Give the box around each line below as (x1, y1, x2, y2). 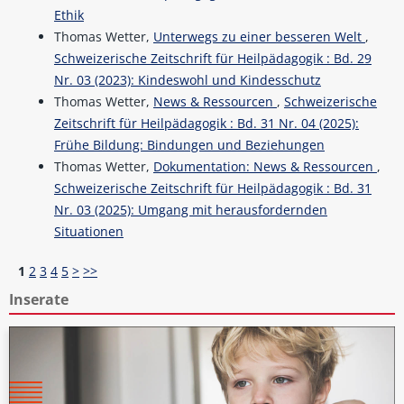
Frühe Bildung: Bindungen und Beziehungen (53, 136, 325, 154)
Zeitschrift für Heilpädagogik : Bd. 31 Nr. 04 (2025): (53, 115, 359, 133)
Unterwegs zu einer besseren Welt (152, 28, 365, 46)
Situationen (53, 223, 124, 241)
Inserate (8, 289, 69, 310)
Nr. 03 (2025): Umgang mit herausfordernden (53, 201, 327, 219)
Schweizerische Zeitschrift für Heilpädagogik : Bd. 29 (53, 50, 372, 68)
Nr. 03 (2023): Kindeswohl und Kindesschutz (53, 71, 321, 89)
